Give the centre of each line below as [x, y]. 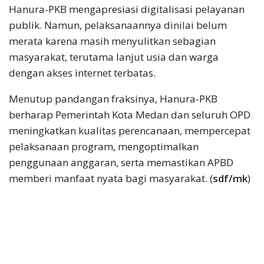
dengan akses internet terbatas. [82, 72]
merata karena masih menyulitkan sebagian [112, 41]
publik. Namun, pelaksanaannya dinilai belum [118, 25]
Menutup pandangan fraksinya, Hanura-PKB [113, 98]
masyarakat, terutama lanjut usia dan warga [114, 57]
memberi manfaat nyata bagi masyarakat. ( [111, 178]
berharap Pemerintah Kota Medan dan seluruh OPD [130, 114]
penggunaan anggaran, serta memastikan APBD [121, 162]
